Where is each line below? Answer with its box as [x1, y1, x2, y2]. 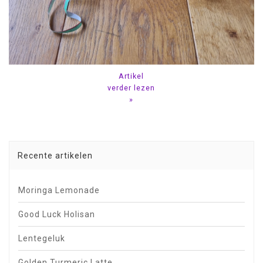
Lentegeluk [18, 234, 65, 244]
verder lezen [107, 83, 156, 93]
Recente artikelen [18, 151, 93, 161]
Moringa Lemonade [18, 186, 100, 195]
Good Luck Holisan [18, 210, 95, 220]
